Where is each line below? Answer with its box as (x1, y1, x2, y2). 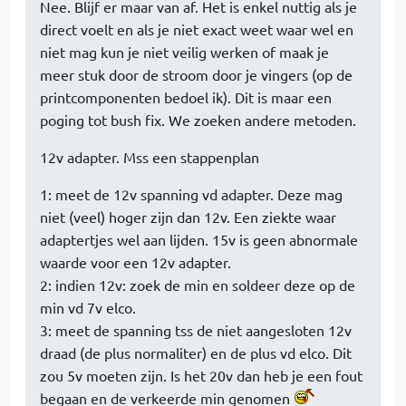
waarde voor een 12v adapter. (40, 253, 231, 271)
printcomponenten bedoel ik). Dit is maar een (40, 88, 332, 106)
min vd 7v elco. (40, 298, 136, 316)
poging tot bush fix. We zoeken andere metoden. (40, 111, 356, 129)
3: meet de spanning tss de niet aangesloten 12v (40, 321, 352, 339)
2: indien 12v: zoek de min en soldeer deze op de (40, 275, 355, 294)
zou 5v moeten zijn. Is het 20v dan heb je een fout (40, 366, 362, 384)
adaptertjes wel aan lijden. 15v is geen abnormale (40, 230, 358, 248)
